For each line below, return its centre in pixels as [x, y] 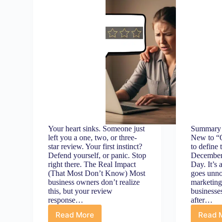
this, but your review [81, 191]
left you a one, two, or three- [93, 138]
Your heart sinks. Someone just [97, 129]
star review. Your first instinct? [95, 146]
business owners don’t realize [94, 182]
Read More [75, 215]
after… [202, 200]
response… [66, 200]
